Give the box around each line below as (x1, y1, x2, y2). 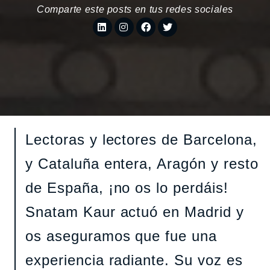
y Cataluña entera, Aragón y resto (25, 155, 259, 172)
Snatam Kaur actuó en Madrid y (25, 203, 244, 220)
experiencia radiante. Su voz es (25, 251, 243, 268)
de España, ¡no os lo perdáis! (25, 179, 228, 196)
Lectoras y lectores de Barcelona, (25, 131, 257, 148)
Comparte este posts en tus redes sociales (36, 4, 234, 14)
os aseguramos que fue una (25, 227, 218, 244)
